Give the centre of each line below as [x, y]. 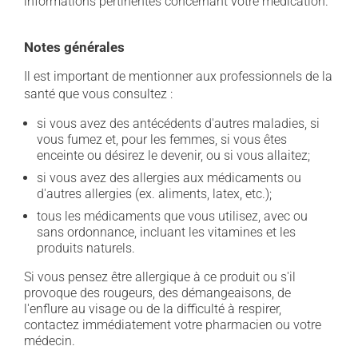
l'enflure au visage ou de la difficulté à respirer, [153, 309]
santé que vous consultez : [98, 94]
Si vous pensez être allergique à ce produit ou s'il [160, 277]
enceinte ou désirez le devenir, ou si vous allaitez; [173, 155]
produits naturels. [86, 248]
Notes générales [74, 47]
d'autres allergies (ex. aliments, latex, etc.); [154, 194]
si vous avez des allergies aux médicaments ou [169, 178]
